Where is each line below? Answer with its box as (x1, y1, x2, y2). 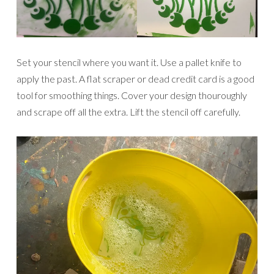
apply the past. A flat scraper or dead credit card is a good (17, 73, 254, 85)
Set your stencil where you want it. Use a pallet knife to (17, 56, 242, 68)
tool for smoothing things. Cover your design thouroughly (17, 89, 247, 102)
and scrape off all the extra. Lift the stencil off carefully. (17, 106, 240, 118)
